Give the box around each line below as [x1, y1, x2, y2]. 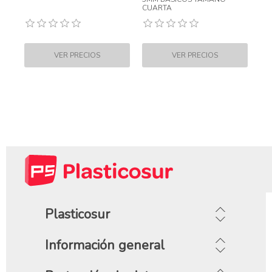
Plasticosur [45, 205, 110, 223]
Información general [45, 236, 165, 254]
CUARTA [142, 3, 172, 13]
